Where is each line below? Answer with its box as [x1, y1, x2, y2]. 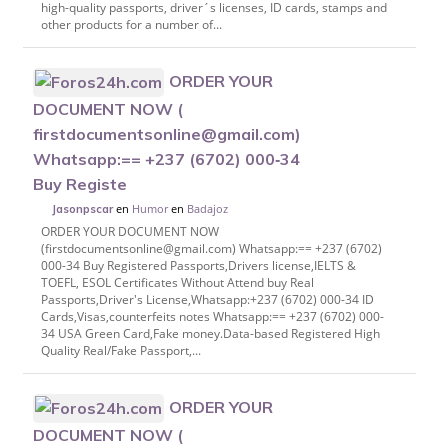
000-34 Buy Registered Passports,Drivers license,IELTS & [40, 257, 356, 275]
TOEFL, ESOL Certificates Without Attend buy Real [40, 274, 314, 292]
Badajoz [187, 200, 229, 216]
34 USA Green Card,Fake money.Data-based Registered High [40, 325, 380, 343]
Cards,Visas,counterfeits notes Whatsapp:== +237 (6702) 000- [40, 308, 384, 326]
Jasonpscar [52, 201, 114, 216]
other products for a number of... [40, 16, 222, 33]
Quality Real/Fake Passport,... [40, 342, 201, 360]
